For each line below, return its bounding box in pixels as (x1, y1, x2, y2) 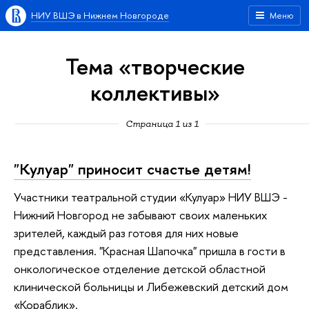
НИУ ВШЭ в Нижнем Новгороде (31, 9, 169, 21)
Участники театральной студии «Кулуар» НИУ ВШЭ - (14, 188, 288, 205)
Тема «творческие (65, 51, 245, 82)
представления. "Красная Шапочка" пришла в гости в (14, 242, 286, 259)
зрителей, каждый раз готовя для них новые (14, 224, 239, 241)
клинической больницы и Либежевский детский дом (14, 278, 288, 295)
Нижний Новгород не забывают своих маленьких (14, 206, 267, 223)
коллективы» (90, 77, 220, 108)
